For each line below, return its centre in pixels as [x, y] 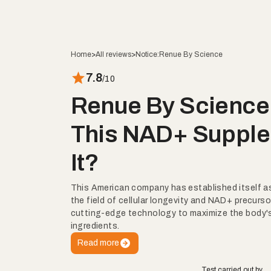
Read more [99, 243]
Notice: [147, 54]
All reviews [113, 54]
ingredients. [95, 226]
